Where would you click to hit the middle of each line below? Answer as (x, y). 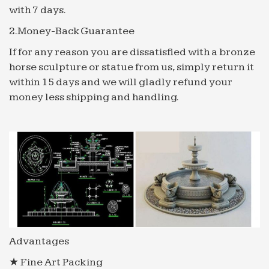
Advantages (39, 241)
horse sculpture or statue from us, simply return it (131, 67)
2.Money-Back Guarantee (72, 31)
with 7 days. (38, 10)
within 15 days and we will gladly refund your (121, 82)
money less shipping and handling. (94, 97)
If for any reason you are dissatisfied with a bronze (132, 52)
